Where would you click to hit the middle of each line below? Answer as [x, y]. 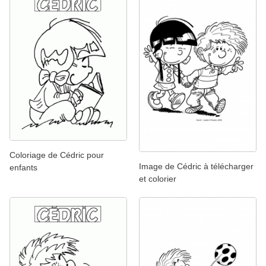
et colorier [158, 179]
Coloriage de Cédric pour [57, 155]
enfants [23, 168]
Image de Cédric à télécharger [196, 167]
